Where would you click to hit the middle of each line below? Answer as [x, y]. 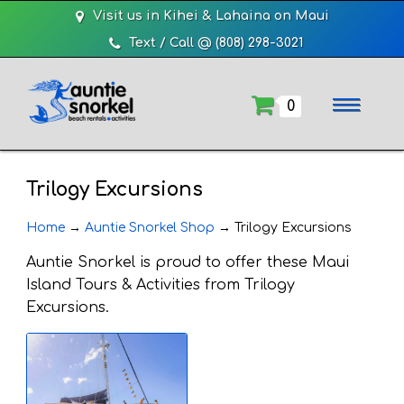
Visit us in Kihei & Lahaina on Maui [211, 15]
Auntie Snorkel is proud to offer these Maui [188, 262]
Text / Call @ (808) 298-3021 [216, 42]
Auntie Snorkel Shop [150, 228]
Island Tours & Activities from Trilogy [161, 285]
